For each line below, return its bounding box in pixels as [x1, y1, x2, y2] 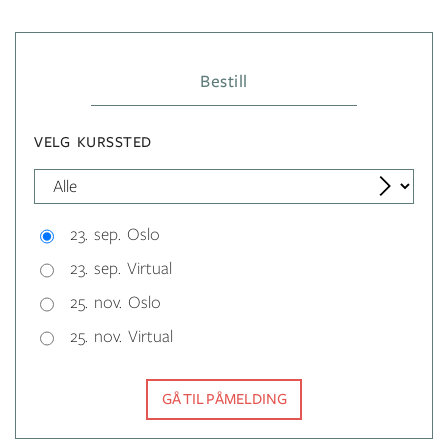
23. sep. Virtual [70, 260, 172, 279]
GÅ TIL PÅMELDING [161, 391, 287, 408]
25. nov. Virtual [70, 328, 173, 347]
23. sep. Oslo [70, 226, 160, 245]
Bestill [200, 72, 248, 91]
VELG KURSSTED [34, 133, 153, 150]
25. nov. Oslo [70, 294, 161, 313]
